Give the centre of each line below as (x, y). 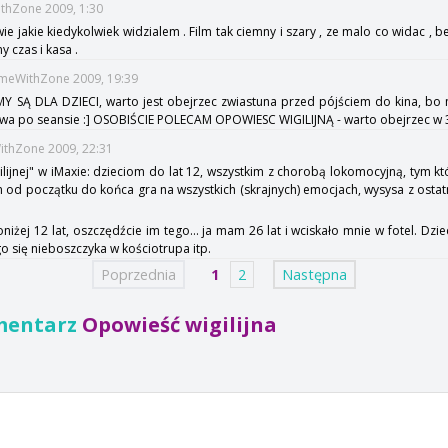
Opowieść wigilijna (180, 324)
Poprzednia (139, 274)
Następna (314, 274)
